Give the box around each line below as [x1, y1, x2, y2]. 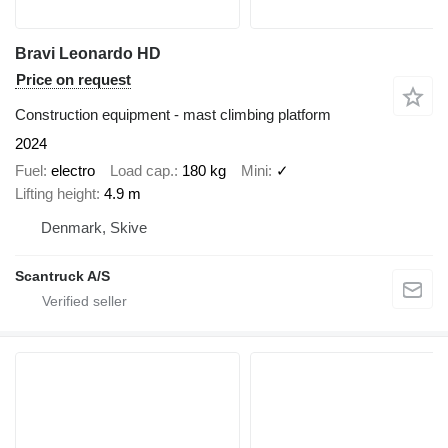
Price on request [16, 71, 131, 89]
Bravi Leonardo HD [15, 45, 161, 63]
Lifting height [15, 184, 96, 202]
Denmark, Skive [41, 218, 147, 236]
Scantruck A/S [15, 267, 110, 284]
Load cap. [110, 161, 174, 179]
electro [51, 161, 95, 179]
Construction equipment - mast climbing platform [15, 106, 331, 124]
